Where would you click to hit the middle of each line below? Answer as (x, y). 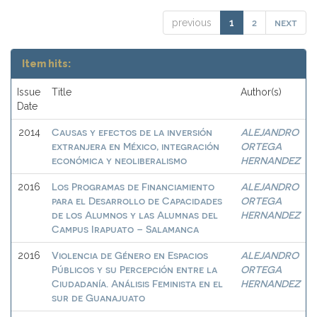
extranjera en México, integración (136, 146)
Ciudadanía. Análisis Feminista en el (137, 283)
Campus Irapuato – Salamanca (125, 229)
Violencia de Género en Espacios (130, 255)
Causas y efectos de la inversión (132, 132)
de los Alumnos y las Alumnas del (135, 215)
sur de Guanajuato (98, 298)
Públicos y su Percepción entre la (134, 269)
